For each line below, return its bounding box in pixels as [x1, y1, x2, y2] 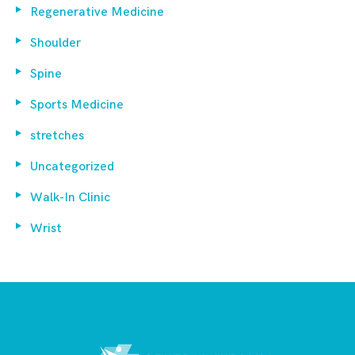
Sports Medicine [30, 97, 124, 113]
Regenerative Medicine [30, 4, 164, 20]
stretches [30, 128, 84, 143]
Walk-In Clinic [30, 189, 110, 205]
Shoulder [30, 35, 81, 51]
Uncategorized [30, 158, 114, 174]
